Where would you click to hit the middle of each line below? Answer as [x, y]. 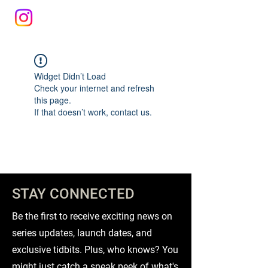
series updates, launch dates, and [82, 233]
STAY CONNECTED [73, 194]
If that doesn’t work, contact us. [93, 112]
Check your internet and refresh [94, 88]
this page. [53, 100]
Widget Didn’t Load [70, 76]
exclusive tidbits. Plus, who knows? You [95, 250]
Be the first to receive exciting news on [92, 216]
